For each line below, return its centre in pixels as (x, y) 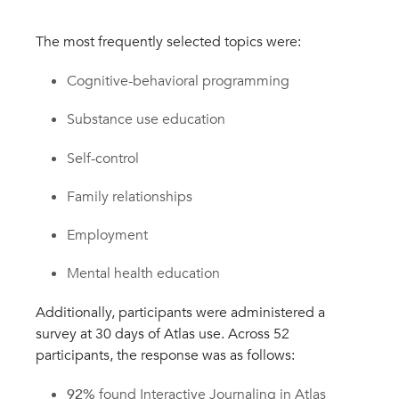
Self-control (103, 158)
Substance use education (147, 120)
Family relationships (130, 196)
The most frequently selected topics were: (168, 42)
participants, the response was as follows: (165, 356)
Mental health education (144, 274)
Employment (108, 235)
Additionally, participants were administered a (180, 313)
